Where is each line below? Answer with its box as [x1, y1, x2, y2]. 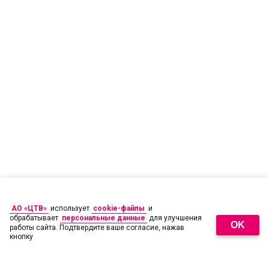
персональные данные [62, 214, 145, 222]
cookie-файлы [93, 204, 145, 213]
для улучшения [147, 214, 202, 222]
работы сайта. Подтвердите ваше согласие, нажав [10, 223, 184, 232]
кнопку [10, 232, 33, 241]
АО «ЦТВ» [11, 204, 47, 213]
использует [49, 204, 91, 213]
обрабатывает [10, 214, 60, 222]
